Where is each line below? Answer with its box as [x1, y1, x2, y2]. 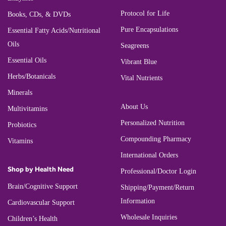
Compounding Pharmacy [121, 135, 191, 143]
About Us [121, 103, 148, 111]
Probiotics [8, 121, 36, 129]
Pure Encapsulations [121, 26, 178, 34]
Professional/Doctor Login [121, 167, 196, 176]
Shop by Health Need [8, 164, 74, 174]
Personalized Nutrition [121, 119, 185, 127]
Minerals [8, 88, 32, 96]
